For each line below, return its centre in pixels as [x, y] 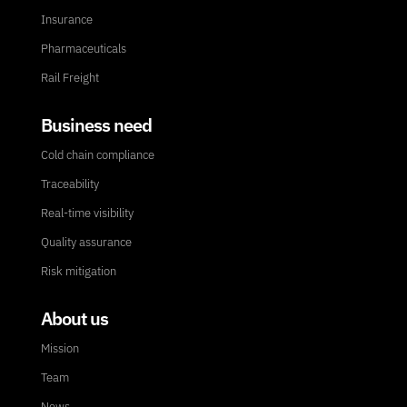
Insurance [66, 20]
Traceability [69, 184]
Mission [60, 349]
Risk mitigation [78, 272]
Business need [96, 125]
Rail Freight [69, 78]
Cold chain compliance [97, 155]
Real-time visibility [87, 213]
